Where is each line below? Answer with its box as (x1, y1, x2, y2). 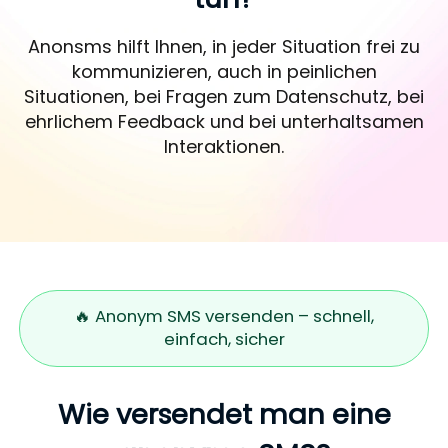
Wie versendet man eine (57, 395, 391, 435)
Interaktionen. (164, 133, 284, 159)
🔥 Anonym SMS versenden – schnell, (74, 304, 374, 329)
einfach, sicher (163, 327, 285, 352)
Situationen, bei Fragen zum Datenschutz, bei (24, 83, 424, 109)
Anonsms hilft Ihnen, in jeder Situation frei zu (28, 33, 420, 59)
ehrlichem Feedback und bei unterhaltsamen (24, 108, 424, 134)
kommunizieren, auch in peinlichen (71, 58, 377, 84)
